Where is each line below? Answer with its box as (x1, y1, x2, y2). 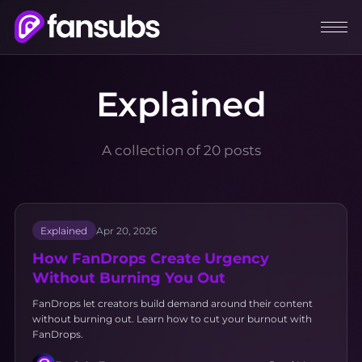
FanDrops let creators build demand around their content (32, 297, 313, 310)
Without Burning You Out (32, 268, 225, 286)
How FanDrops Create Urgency (32, 249, 269, 267)
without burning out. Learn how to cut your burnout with (32, 313, 312, 326)
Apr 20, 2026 (95, 224, 157, 237)
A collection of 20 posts (101, 141, 261, 158)
